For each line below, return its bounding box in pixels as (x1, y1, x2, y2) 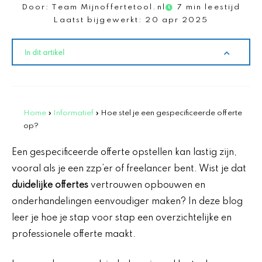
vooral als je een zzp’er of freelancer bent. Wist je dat (12, 164, 246, 174)
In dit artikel (25, 49, 64, 57)
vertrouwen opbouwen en (88, 180, 205, 190)
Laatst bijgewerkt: (53, 16, 143, 24)
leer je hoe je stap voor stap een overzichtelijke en (12, 213, 232, 223)
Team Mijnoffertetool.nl (49, 3, 166, 11)
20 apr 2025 (145, 16, 209, 24)
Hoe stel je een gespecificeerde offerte (101, 109, 242, 117)
